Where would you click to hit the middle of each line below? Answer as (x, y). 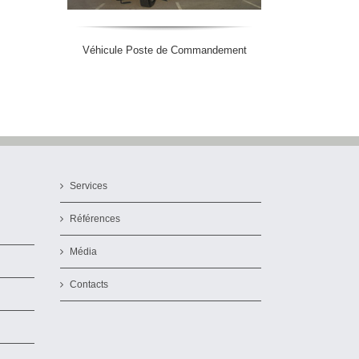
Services (89, 186)
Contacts (89, 284)
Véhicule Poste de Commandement (164, 50)
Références (95, 218)
